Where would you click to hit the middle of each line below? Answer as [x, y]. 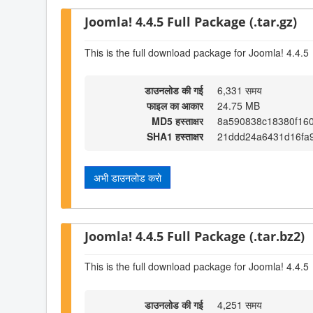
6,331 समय [240, 90]
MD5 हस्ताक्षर [177, 121]
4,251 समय [240, 304]
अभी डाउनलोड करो [128, 178]
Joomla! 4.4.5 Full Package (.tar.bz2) [195, 235]
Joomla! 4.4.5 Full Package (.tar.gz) [191, 22]
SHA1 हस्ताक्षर [175, 137]
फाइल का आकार [175, 106]
